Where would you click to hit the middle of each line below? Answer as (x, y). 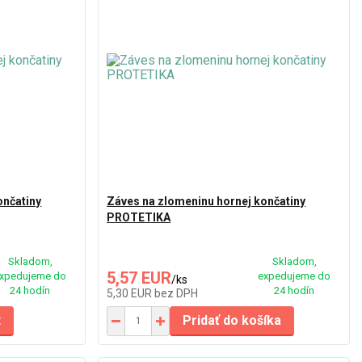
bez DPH (177, 293)
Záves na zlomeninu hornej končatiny (206, 201)
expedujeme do (294, 276)
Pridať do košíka (232, 320)
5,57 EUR (139, 278)
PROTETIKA (139, 217)
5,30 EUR (131, 293)
